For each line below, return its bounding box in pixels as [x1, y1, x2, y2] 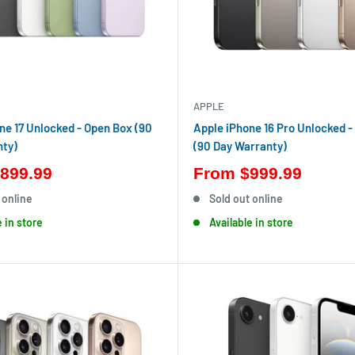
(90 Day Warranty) [193, 139, 287, 153]
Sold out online [208, 192, 283, 205]
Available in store [208, 216, 293, 229]
